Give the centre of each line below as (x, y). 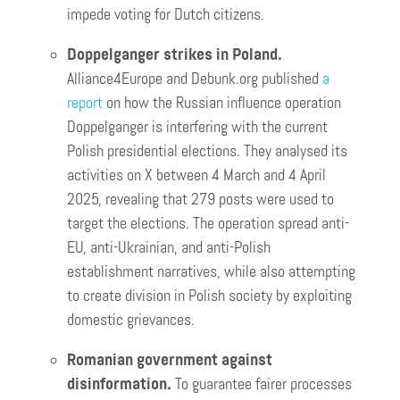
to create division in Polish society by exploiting (209, 296)
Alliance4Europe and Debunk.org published (195, 79)
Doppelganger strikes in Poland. (175, 55)
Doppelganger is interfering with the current (197, 127)
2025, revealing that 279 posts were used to (200, 200)
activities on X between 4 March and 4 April (196, 175)
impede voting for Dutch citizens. (166, 15)
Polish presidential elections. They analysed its (207, 151)
